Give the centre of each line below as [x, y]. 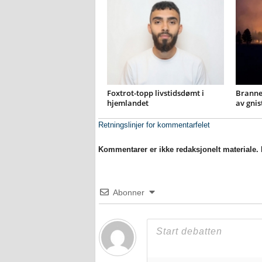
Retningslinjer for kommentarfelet [154, 125]
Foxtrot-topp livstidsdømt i [155, 93]
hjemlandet [127, 103]
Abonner [128, 192]
